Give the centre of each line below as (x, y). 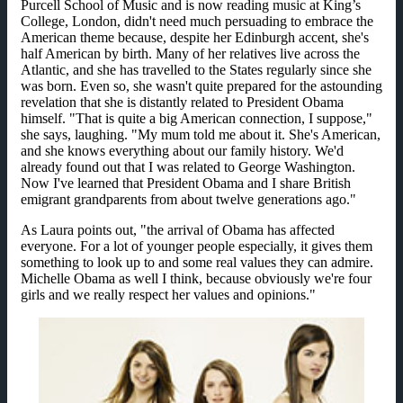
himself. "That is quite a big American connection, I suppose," (197, 119)
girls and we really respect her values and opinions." (168, 295)
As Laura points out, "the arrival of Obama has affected (178, 230)
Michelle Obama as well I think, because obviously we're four (196, 279)
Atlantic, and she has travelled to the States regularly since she (196, 70)
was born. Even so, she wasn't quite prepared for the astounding (201, 86)
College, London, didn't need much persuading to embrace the (197, 22)
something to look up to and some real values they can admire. (197, 263)
